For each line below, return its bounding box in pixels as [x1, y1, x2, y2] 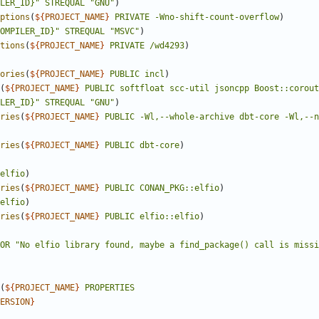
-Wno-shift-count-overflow [155, 12, 279, 23]
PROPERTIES [85, 283, 135, 293]
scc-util [169, 83, 209, 94]
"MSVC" [110, 26, 140, 37]
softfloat [120, 83, 164, 94]
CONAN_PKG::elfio [140, 183, 219, 194]
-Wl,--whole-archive [140, 112, 234, 122]
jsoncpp [214, 83, 249, 94]
